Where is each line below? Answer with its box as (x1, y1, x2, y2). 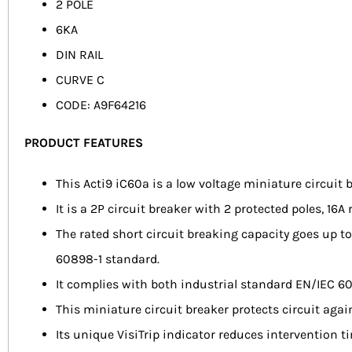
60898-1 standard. (56, 251, 159, 267)
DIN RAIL (56, 47, 103, 63)
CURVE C (56, 72, 104, 88)
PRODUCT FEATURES (24, 135, 143, 151)
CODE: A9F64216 (56, 97, 146, 113)
